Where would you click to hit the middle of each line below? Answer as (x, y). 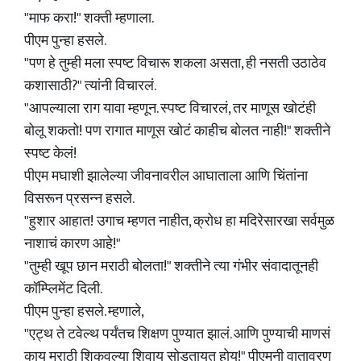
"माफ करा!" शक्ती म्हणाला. (89, 19)
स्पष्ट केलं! (50, 154)
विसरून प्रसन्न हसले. (79, 199)
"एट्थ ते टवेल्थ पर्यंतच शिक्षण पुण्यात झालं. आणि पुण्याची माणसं (177, 334)
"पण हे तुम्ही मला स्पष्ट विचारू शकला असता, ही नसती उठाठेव (175, 64)
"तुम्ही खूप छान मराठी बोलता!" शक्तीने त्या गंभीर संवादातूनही (171, 267)
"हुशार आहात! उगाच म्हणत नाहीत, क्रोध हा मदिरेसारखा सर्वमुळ (179, 222)
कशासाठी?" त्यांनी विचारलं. (90, 86)
